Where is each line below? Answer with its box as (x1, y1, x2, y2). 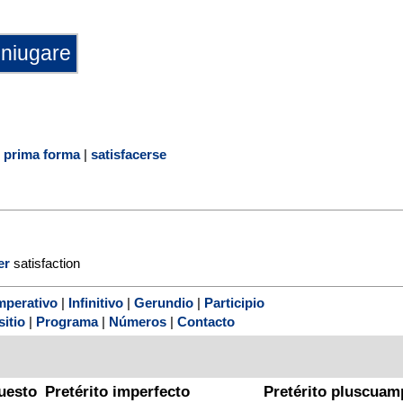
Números (109, 314, 166, 330)
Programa (36, 314, 98, 330)
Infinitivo (68, 295, 123, 311)
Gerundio (134, 295, 193, 311)
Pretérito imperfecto (45, 383, 191, 401)
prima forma (4, 146, 80, 162)
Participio (204, 295, 264, 311)
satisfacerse (91, 146, 166, 162)
